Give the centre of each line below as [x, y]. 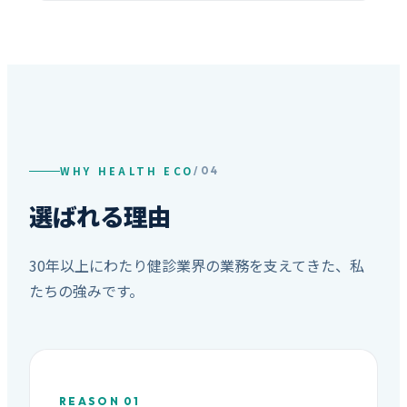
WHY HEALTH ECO [127, 171]
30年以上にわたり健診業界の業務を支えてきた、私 [197, 265]
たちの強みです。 [86, 290]
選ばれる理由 [100, 215]
